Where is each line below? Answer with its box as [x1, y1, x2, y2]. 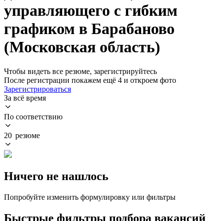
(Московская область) [4, 38, 160, 56]
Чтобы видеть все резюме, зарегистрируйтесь [4, 67, 157, 75]
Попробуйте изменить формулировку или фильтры [4, 192, 176, 201]
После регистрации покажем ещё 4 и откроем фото [4, 75, 176, 84]
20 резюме [4, 131, 40, 140]
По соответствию [4, 112, 63, 121]
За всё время [4, 93, 46, 102]
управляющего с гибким [4, 1, 178, 20]
